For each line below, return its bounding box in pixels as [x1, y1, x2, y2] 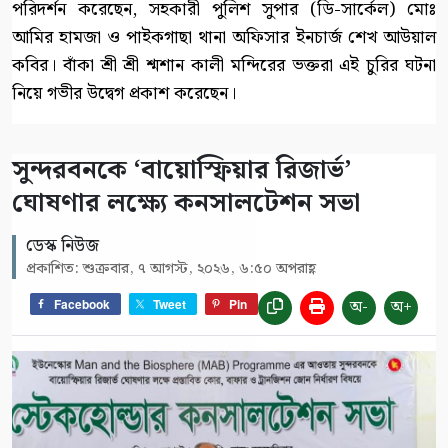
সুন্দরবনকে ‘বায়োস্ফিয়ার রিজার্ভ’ [12, 149, 352, 191]
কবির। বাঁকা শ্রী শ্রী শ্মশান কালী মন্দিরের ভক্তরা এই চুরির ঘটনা [12, 50, 436, 80]
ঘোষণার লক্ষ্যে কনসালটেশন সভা [12, 182, 360, 224]
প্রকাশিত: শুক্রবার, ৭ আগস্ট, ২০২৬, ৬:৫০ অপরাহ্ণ [26, 256, 316, 281]
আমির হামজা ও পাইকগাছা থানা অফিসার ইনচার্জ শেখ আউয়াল [12, 22, 436, 52]
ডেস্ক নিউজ [26, 231, 99, 260]
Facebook [54, 295, 110, 313]
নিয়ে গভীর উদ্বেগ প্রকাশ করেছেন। [12, 78, 236, 108]
